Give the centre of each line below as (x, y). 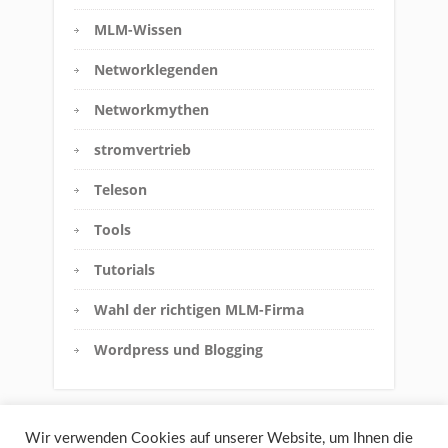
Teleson (120, 189)
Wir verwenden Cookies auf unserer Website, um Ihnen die (219, 438)
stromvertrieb (142, 149)
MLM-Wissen (138, 29)
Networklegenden (156, 69)
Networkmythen (151, 109)
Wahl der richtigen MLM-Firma (199, 309)
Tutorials (124, 269)
